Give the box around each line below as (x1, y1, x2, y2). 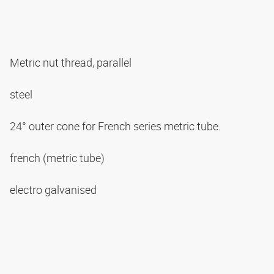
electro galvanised (10, 182, 99, 198)
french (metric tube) (10, 150, 107, 166)
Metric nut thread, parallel (10, 55, 134, 70)
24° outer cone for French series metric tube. (10, 119, 223, 134)
